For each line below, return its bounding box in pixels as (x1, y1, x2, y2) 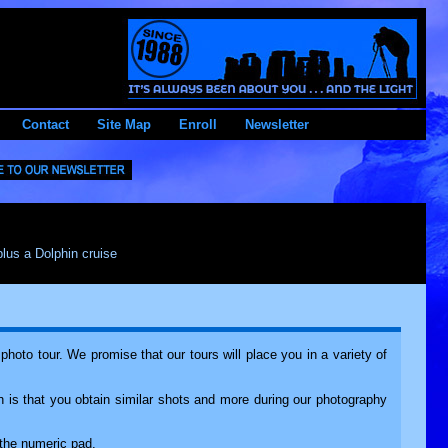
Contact (22, 117, 69, 132)
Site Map (97, 117, 151, 132)
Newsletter (245, 117, 309, 132)
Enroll (179, 117, 217, 132)
